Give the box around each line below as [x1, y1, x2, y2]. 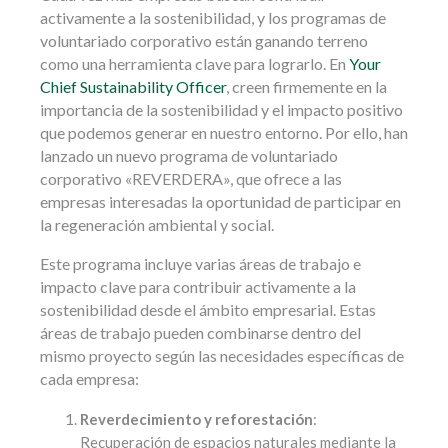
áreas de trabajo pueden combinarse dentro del [40, 323, 361, 343]
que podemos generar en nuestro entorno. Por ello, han [40, 123, 408, 143]
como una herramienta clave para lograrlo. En [40, 54, 349, 74]
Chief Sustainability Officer [40, 77, 226, 97]
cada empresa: [40, 369, 142, 389]
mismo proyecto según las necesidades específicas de [40, 346, 404, 366]
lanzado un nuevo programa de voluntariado [40, 146, 338, 166]
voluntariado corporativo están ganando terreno [40, 31, 368, 51]
